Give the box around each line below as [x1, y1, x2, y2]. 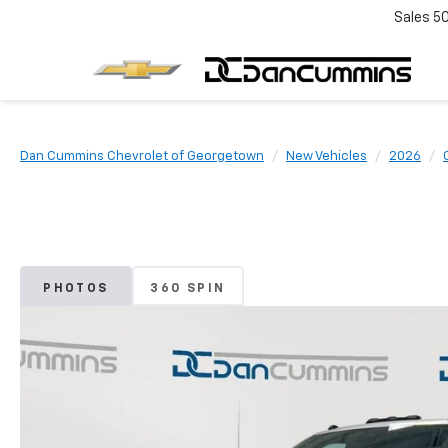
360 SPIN [150, 283, 226, 296]
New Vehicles [286, 150, 367, 163]
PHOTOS [43, 283, 109, 296]
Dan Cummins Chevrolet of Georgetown [20, 150, 264, 163]
